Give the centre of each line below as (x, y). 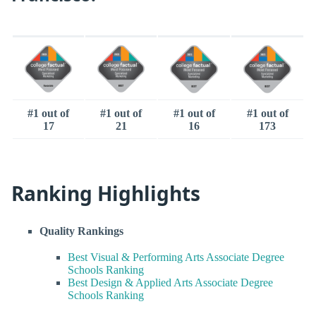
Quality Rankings (81, 231)
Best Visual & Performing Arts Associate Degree (176, 257)
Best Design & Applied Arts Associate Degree (170, 282)
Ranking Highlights (106, 193)
